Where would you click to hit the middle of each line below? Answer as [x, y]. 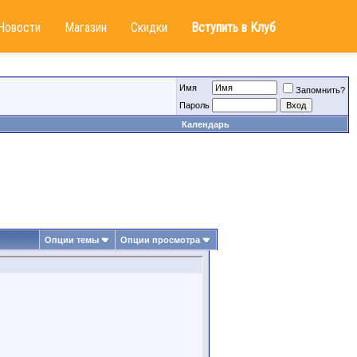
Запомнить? [320, 90]
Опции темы [72, 240]
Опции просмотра [160, 240]
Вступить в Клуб [233, 27]
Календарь [206, 124]
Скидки [149, 27]
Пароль [194, 105]
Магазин [86, 27]
